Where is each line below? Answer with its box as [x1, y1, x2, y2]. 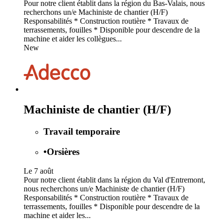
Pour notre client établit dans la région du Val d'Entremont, [24, 175, 205, 184]
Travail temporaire [43, 126, 120, 137]
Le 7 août [24, 166, 53, 175]
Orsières [47, 147, 79, 157]
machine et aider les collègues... [24, 34, 122, 43]
